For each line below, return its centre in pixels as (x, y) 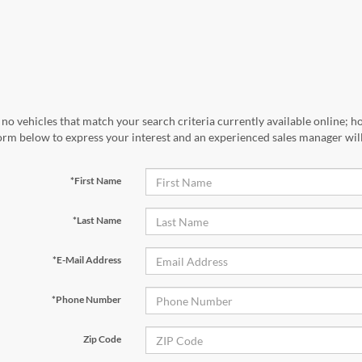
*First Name (95, 181)
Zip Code (102, 339)
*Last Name (97, 220)
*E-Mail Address (86, 260)
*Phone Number (86, 299)
